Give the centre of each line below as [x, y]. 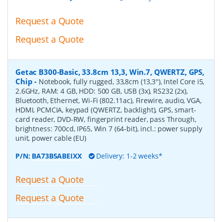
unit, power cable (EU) [51, 138]
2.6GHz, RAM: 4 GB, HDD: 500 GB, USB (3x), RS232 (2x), [102, 91]
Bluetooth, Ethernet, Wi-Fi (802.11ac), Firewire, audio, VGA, [109, 100]
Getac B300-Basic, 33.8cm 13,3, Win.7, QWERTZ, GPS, [110, 72]
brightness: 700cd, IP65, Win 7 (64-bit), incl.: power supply [109, 128]
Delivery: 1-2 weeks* [128, 156]
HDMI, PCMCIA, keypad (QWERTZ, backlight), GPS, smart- [106, 110]
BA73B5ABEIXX [57, 156]
